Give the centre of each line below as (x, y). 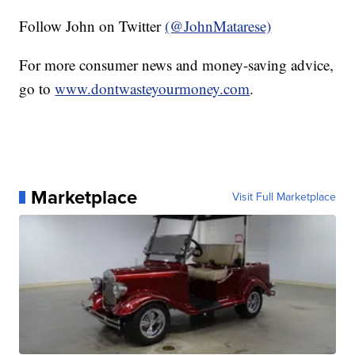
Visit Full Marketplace (284, 197)
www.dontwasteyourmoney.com (153, 88)
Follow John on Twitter (92, 25)
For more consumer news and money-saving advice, (177, 64)
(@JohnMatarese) (218, 25)
